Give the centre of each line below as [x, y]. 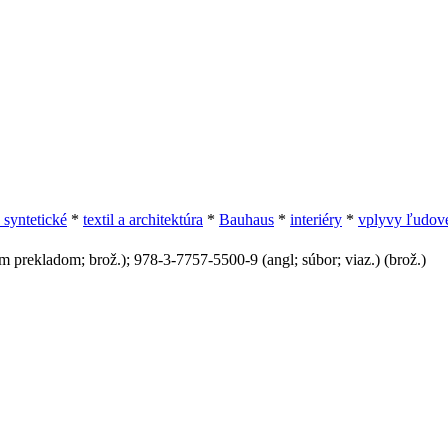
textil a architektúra [143, 219]
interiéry [316, 219]
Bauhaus [246, 219]
